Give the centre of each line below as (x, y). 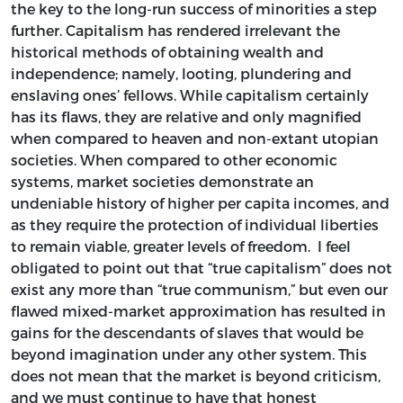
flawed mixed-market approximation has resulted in (198, 310)
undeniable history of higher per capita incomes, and (200, 202)
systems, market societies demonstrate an (162, 181)
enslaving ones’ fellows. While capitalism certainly (190, 94)
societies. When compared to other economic (174, 159)
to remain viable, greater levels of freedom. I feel (181, 246)
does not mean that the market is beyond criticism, (196, 375)
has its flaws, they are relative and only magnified (186, 116)
